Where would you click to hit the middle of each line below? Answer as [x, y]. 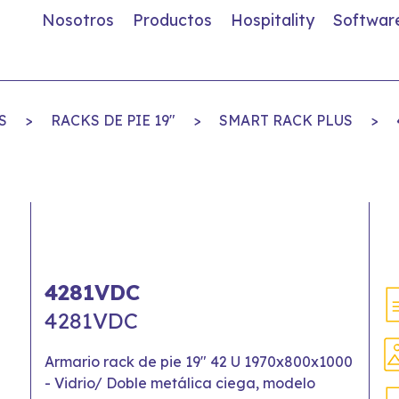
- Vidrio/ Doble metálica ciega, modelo [180, 383]
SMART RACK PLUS [286, 120]
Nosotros [78, 20]
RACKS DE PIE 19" [113, 120]
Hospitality [273, 20]
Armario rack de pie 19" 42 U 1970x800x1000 [199, 362]
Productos [172, 20]
